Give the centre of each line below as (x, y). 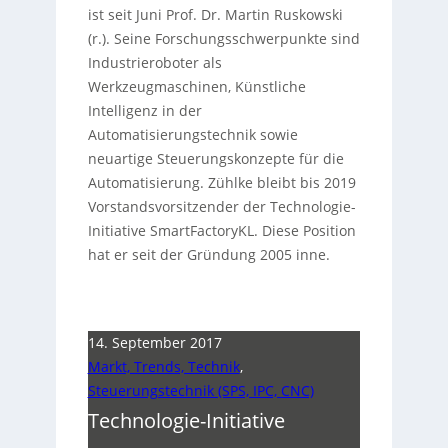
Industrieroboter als (154, 63)
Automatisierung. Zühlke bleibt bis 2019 (221, 183)
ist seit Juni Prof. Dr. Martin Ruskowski (215, 15)
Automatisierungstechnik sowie (192, 135)
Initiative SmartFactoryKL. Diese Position (221, 231)
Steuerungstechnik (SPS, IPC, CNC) (200, 391)
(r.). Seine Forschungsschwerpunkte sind (223, 39)
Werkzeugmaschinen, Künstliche (196, 87)
